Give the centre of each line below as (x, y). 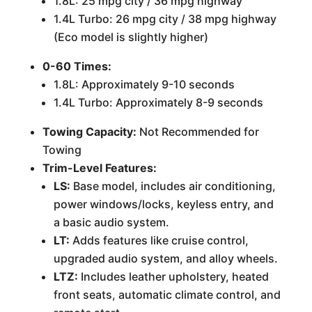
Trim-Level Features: (99, 168)
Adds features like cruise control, (159, 241)
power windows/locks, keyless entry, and (163, 204)
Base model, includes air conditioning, (173, 186)
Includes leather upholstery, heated (173, 277)
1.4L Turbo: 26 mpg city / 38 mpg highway (165, 19)
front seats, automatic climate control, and (167, 295)
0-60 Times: (77, 67)
